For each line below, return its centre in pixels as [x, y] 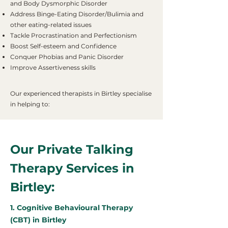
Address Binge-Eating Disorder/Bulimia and [77, 14]
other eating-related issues [51, 25]
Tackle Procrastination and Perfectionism [74, 35]
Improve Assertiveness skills [53, 67]
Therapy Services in [72, 168]
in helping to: [30, 104]
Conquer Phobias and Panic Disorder [67, 57]
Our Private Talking [72, 149]
